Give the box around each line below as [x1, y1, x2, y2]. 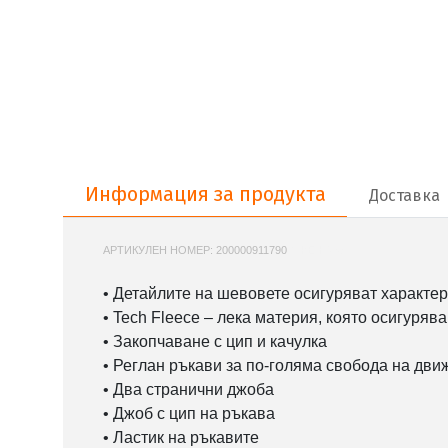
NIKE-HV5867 [290, 243, 358, 256]
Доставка [368, 185, 440, 205]
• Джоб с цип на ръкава [103, 404, 275, 422]
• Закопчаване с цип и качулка [103, 332, 327, 350]
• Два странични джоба [103, 380, 274, 398]
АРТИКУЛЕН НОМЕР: [103, 243, 216, 256]
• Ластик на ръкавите [103, 428, 259, 446]
